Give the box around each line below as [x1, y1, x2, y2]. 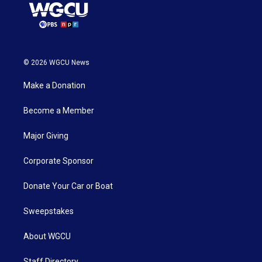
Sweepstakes [23, 206, 74, 216]
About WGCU [23, 231, 71, 241]
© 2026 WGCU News [23, 58, 89, 67]
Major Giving [23, 130, 68, 140]
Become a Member [23, 105, 94, 115]
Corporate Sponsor [23, 156, 94, 166]
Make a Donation [23, 80, 85, 90]
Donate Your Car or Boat [23, 181, 113, 191]
